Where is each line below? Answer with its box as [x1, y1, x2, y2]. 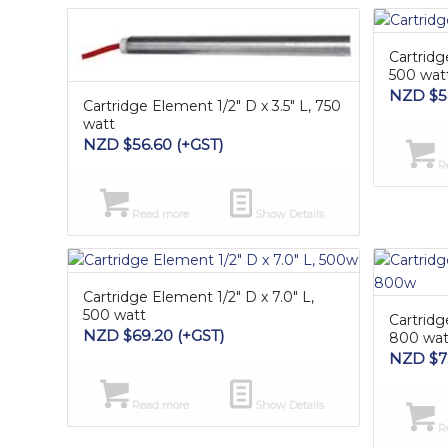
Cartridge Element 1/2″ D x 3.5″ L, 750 [83, 96, 341, 115]
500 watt [83, 305, 146, 324]
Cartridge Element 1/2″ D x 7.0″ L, [83, 287, 314, 306]
